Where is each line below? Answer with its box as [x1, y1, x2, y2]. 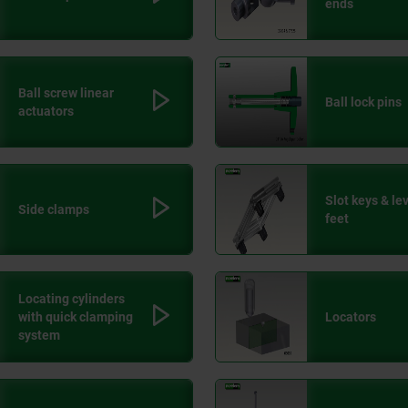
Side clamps [18, 202, 89, 218]
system [18, 328, 60, 343]
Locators [325, 310, 376, 325]
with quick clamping [18, 310, 133, 325]
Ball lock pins [325, 95, 402, 110]
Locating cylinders [18, 291, 125, 307]
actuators [18, 104, 74, 119]
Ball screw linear [18, 86, 114, 101]
